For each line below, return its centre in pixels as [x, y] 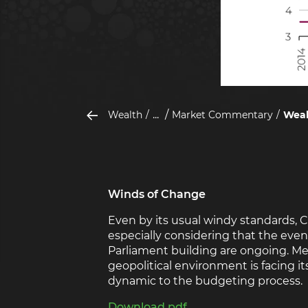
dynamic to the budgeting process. [205, 281]
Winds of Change [156, 195]
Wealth [125, 115]
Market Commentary [222, 115]
